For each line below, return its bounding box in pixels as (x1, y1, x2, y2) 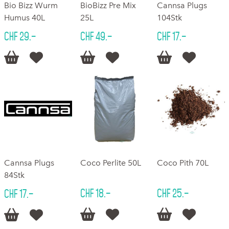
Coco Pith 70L (156, 158, 209, 168)
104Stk (156, 12, 182, 22)
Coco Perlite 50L (80, 158, 142, 168)
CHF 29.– (4, 30, 36, 42)
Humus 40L (4, 12, 45, 22)
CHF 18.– (80, 187, 111, 200)
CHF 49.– (80, 30, 112, 42)
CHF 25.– (156, 187, 189, 200)
